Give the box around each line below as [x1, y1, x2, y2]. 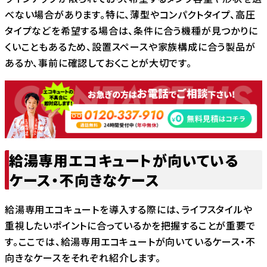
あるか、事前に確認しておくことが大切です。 [5, 55, 192, 70]
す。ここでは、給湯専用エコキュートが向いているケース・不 [5, 234, 256, 249]
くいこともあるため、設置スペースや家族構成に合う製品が [5, 39, 256, 54]
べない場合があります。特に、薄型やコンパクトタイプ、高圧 [5, 7, 256, 21]
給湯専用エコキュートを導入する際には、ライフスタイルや [5, 201, 253, 216]
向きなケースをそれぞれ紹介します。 [5, 250, 161, 265]
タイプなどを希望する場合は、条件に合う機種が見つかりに [5, 23, 258, 38]
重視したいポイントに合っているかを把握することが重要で [5, 218, 256, 232]
